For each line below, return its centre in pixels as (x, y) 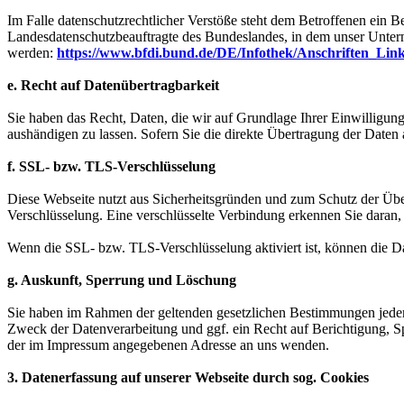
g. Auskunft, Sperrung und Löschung (122, 280)
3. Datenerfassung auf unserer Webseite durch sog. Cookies (188, 378)
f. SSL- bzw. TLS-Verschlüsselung (111, 167)
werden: (32, 53)
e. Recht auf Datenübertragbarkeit (113, 86)
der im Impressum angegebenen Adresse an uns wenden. (168, 345)
